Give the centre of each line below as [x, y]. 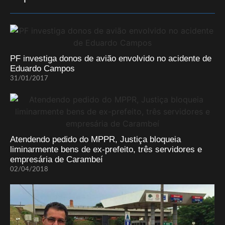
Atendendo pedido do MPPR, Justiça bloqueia [95, 140]
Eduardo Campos [42, 69]
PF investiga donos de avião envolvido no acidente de [111, 59]
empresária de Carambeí [57, 160]
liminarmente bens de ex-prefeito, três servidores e [106, 150]
